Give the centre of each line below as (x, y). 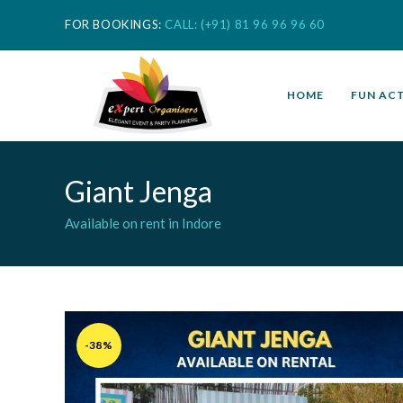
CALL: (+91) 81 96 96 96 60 (245, 24)
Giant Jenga (139, 191)
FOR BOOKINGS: (115, 24)
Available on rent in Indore (143, 223)
